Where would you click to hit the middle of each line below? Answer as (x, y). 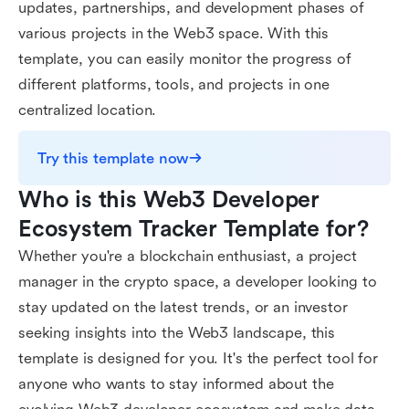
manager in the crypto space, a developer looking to (198, 282)
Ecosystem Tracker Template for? (194, 229)
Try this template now (114, 158)
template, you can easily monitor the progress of (185, 59)
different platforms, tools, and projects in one (174, 84)
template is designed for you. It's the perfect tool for (198, 358)
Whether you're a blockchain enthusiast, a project (188, 256)
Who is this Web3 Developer (169, 200)
